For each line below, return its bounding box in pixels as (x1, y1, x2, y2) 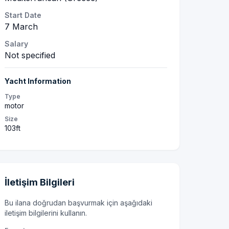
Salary (5, 39, 28, 48)
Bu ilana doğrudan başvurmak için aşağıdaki (5, 198, 152, 207)
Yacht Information (5, 77, 71, 85)
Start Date (5, 11, 41, 19)
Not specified (5, 50, 55, 60)
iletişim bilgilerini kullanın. (5, 209, 87, 217)
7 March (5, 21, 38, 32)
